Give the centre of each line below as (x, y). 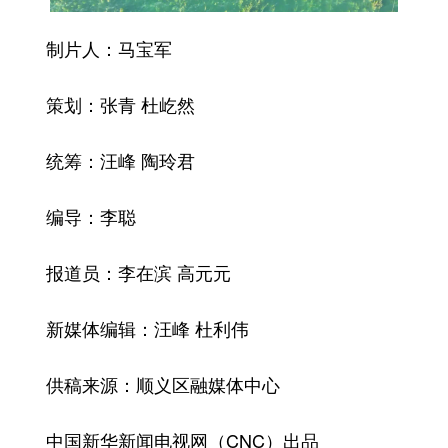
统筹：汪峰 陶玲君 (102, 159)
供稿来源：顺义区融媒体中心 (145, 383)
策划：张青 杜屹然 (102, 103)
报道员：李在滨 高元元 (120, 271)
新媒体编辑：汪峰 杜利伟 (129, 327)
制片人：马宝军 (91, 47)
